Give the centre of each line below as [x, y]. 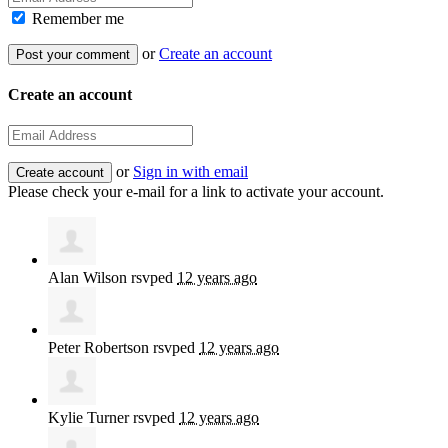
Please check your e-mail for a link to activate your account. [196, 192]
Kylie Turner [88, 418]
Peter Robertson [98, 348]
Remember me [76, 18]
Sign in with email [190, 172]
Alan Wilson [87, 278]
